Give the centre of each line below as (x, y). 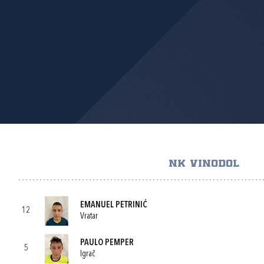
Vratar (89, 216)
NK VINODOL (204, 164)
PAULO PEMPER (107, 243)
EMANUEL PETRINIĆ (114, 205)
